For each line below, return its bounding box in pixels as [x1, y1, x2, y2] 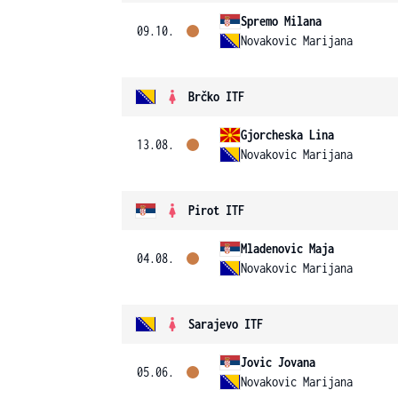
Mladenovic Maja [241, 241, 334, 256]
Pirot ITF [188, 203, 244, 218]
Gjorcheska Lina [241, 127, 334, 142]
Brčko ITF [188, 89, 244, 104]
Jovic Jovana [241, 354, 315, 370]
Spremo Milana [241, 13, 322, 28]
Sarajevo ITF [188, 316, 263, 331]
